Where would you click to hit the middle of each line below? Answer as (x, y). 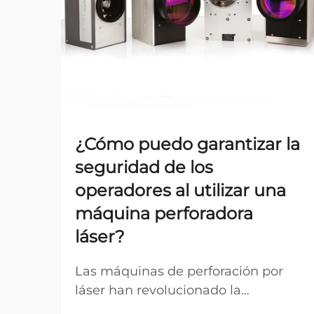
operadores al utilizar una (180, 190)
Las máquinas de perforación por (179, 271)
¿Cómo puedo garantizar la (187, 144)
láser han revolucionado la (158, 290)
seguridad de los (144, 167)
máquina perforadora (164, 213)
